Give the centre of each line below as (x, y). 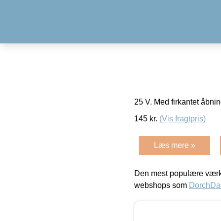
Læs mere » (175, 145)
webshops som (162, 185)
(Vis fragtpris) (183, 118)
